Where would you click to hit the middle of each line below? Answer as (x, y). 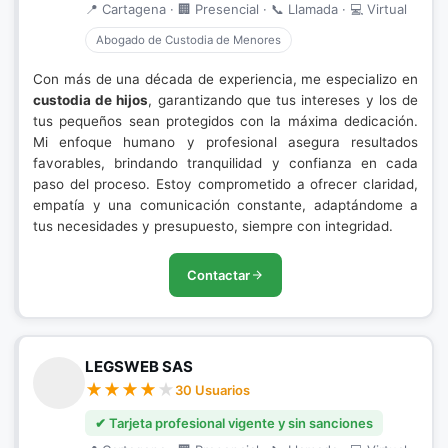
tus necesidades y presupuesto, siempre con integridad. (213, 226)
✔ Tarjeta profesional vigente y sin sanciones (234, 423)
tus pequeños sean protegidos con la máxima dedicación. (225, 121)
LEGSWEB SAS (139, 366)
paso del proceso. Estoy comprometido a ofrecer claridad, (225, 184)
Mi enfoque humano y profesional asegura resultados (225, 142)
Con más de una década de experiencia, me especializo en (225, 79)
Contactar (218, 275)
